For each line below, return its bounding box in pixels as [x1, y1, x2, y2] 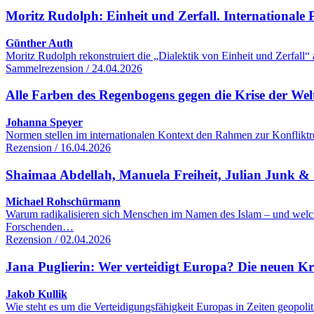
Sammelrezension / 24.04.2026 [6, 62, 142, 74]
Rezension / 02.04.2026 [6, 233, 111, 246]
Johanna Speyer [6, 116, 83, 128]
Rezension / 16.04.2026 [6, 141, 111, 153]
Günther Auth [6, 36, 73, 49]
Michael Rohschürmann [6, 196, 121, 208]
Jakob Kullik [6, 287, 67, 300]
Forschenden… [6, 221, 74, 233]
